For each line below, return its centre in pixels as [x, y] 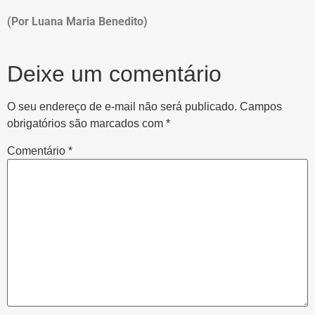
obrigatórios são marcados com [86, 123]
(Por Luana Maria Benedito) [77, 22]
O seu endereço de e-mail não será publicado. [122, 106]
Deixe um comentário [114, 73]
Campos [261, 106]
